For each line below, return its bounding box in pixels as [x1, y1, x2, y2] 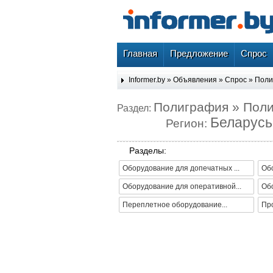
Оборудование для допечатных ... [122, 164, 239, 173]
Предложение [170, 48, 228, 58]
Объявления [173, 76, 217, 84]
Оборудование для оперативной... [122, 182, 241, 191]
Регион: [166, 116, 210, 130]
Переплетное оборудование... [122, 200, 227, 210]
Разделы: [129, 146, 166, 156]
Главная [123, 48, 157, 58]
